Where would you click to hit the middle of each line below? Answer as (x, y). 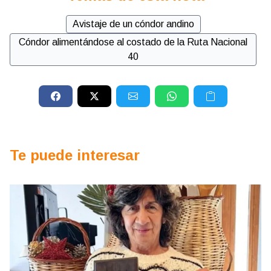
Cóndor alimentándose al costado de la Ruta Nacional (133, 42)
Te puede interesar (75, 155)
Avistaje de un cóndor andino (133, 24)
